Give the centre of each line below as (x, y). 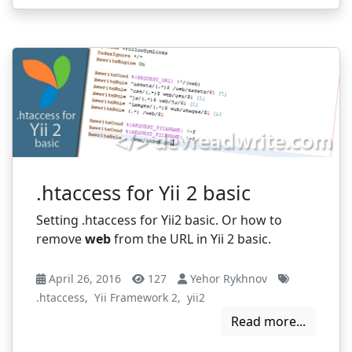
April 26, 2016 (83, 279)
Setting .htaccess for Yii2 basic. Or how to (159, 220)
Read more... (268, 322)
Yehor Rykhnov (227, 279)
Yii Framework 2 (136, 298)
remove (60, 239)
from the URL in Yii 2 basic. (191, 239)
